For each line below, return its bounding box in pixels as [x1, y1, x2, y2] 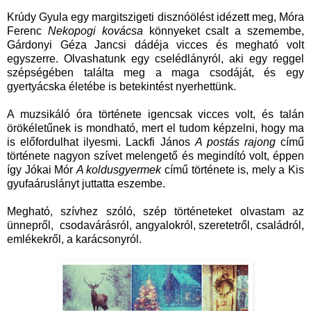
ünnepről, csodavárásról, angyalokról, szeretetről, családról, [7, 219, 304, 232]
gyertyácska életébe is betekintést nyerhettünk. [7, 81, 239, 93]
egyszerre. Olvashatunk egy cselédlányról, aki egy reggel [7, 53, 304, 65]
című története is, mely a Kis [161, 164, 305, 176]
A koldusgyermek [76, 164, 162, 176]
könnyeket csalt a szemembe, [142, 25, 305, 37]
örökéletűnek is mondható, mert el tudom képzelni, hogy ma [7, 122, 304, 135]
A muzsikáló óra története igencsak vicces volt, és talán [7, 108, 304, 121]
